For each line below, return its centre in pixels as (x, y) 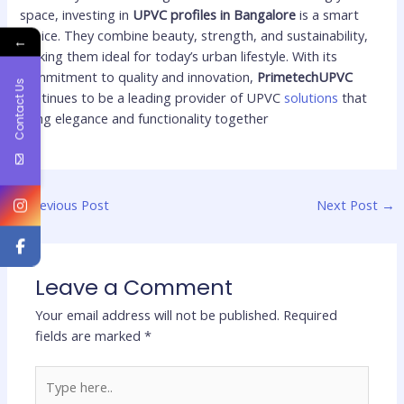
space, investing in (77, 15)
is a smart (328, 15)
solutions (310, 98)
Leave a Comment (134, 288)
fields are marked (90, 336)
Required (311, 315)
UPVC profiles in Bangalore (215, 15)
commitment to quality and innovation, (139, 77)
